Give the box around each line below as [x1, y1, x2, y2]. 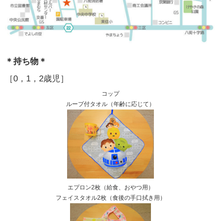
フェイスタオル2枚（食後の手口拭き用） [55, 194, 166, 202]
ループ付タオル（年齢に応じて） [66, 100, 155, 108]
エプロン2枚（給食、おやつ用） [67, 184, 154, 191]
